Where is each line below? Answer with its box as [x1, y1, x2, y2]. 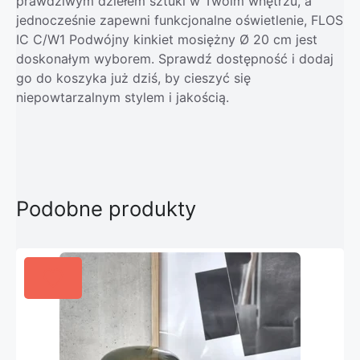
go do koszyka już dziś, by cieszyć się [16, 69, 251, 86]
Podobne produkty [16, 195, 196, 221]
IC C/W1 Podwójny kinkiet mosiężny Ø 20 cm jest [16, 31, 317, 47]
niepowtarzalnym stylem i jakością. [16, 88, 229, 105]
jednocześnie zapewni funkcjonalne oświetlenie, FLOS [16, 11, 343, 28]
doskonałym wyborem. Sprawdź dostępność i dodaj [16, 50, 333, 67]
